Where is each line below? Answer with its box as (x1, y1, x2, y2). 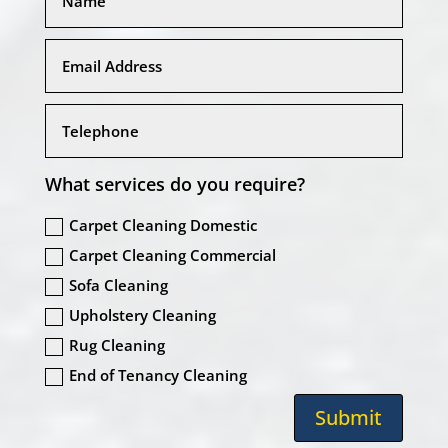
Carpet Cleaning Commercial (69, 244, 277, 265)
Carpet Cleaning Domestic (69, 214, 258, 235)
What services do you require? (45, 172, 306, 197)
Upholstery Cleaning (69, 304, 217, 325)
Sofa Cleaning (69, 274, 169, 295)
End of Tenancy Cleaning (69, 364, 248, 385)
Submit (315, 403, 383, 431)
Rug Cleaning (69, 334, 166, 355)
